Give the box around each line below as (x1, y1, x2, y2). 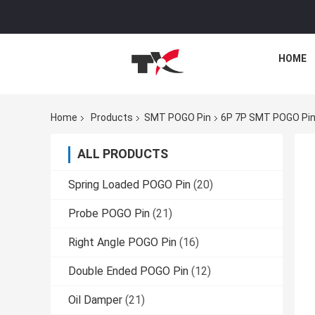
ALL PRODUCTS (77, 146, 168, 162)
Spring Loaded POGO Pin (68, 178, 191, 192)
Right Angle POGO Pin (68, 236, 176, 250)
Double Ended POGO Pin (68, 264, 188, 278)
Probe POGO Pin (68, 207, 150, 221)
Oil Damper (68, 293, 122, 307)
